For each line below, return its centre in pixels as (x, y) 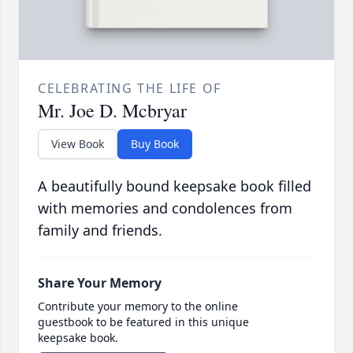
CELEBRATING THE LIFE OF (130, 89)
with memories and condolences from (165, 208)
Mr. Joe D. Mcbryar (112, 111)
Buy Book (155, 144)
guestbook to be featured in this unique (143, 322)
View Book (78, 144)
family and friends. (100, 230)
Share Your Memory (100, 283)
